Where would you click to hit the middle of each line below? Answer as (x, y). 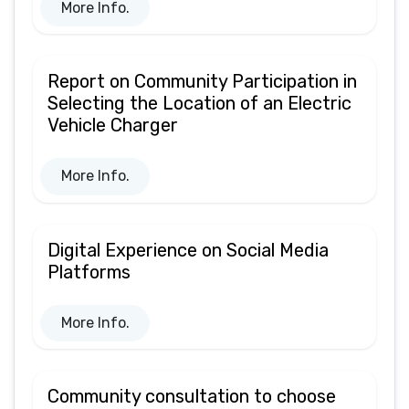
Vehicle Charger (113, 126)
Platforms (89, 272)
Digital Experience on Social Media (188, 250)
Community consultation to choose (192, 396)
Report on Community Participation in (202, 82)
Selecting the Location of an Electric (199, 104)
